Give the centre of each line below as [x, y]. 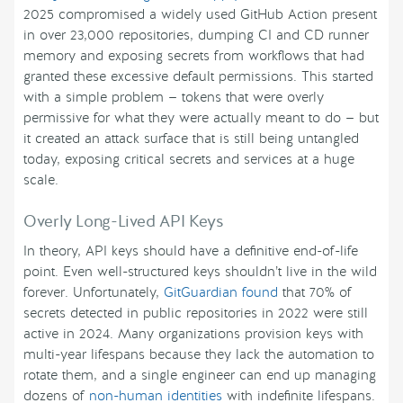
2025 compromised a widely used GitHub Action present [200, 15]
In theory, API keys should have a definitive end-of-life [191, 251]
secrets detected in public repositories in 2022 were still [196, 313]
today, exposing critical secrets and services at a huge [189, 160]
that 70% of [315, 293]
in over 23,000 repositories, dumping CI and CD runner [196, 36]
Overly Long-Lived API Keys [124, 222]
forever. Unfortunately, [94, 293]
